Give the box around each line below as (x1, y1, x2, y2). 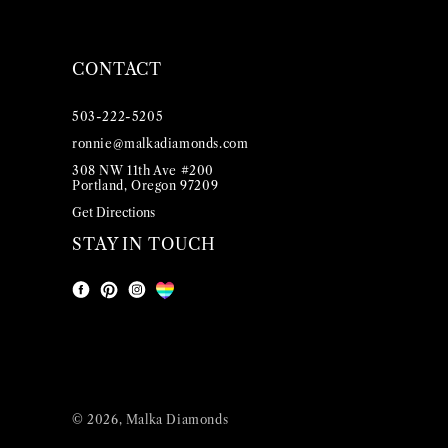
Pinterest (99, 291, 165, 310)
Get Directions (72, 205, 155, 221)
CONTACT (72, 59, 163, 80)
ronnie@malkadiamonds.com (72, 136, 249, 152)
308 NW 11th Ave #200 (72, 163, 214, 179)
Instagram (127, 290, 198, 309)
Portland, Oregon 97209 (72, 178, 219, 194)
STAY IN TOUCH (72, 234, 216, 255)
